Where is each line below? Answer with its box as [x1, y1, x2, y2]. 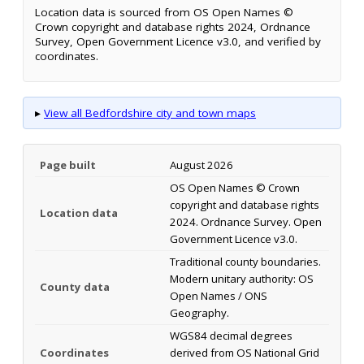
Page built [40, 157, 96, 172]
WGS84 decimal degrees [170, 327, 292, 343]
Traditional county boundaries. [170, 253, 321, 269]
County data [40, 279, 110, 294]
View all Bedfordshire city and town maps [44, 105, 256, 120]
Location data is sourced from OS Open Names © [35, 4, 293, 19]
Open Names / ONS [170, 288, 267, 303]
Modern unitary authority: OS [170, 271, 314, 286]
